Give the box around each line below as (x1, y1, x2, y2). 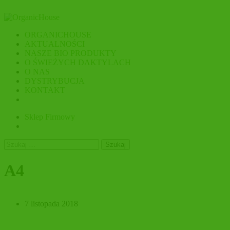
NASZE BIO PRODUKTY (25, 49, 117, 58)
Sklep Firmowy (25, 112, 75, 122)
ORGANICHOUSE (25, 30, 91, 40)
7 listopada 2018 (25, 199, 78, 208)
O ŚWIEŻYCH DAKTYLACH (25, 58, 131, 67)
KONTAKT (25, 86, 65, 95)
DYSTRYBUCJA (25, 76, 85, 86)
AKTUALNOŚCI (25, 40, 85, 49)
